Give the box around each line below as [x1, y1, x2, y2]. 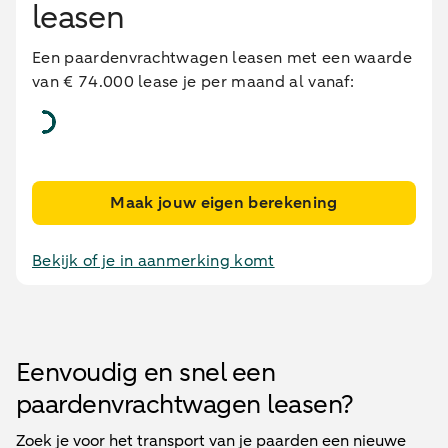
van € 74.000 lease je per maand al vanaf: [32, 71, 355, 93]
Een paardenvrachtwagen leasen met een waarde [32, 47, 413, 69]
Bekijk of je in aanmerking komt [32, 250, 275, 272]
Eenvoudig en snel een [16, 355, 276, 390]
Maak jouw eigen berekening [110, 192, 338, 214]
